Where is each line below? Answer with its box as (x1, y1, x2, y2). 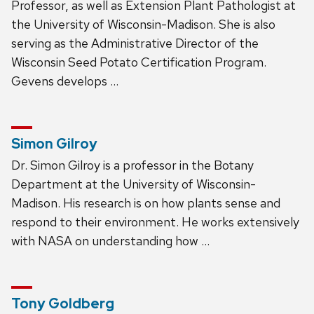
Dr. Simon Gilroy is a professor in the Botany (11, 156, 254, 173)
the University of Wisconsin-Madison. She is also (11, 15, 275, 32)
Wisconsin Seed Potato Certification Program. (11, 53, 266, 70)
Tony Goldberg (11, 294, 114, 313)
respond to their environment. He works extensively (11, 213, 299, 230)
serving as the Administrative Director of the (11, 34, 259, 51)
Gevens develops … (11, 72, 118, 89)
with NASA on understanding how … (11, 232, 210, 249)
